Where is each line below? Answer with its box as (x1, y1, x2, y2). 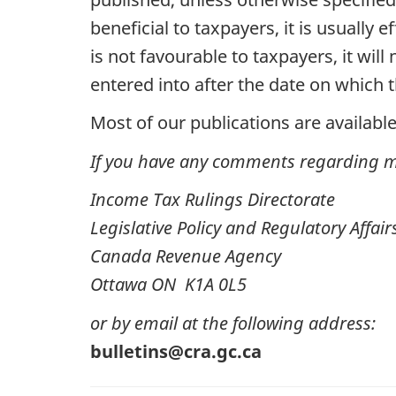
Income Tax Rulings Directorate (90, 187, 335, 212)
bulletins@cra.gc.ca (90, 339, 262, 363)
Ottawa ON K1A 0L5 (90, 272, 247, 297)
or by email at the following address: (90, 310, 376, 335)
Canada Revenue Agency (90, 244, 281, 269)
